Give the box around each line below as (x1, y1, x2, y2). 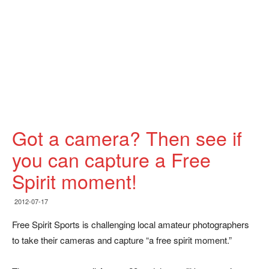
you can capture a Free (12, 145, 211, 173)
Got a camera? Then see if (12, 124, 242, 151)
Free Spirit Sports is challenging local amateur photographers (12, 218, 249, 231)
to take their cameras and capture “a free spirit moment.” (12, 234, 232, 246)
